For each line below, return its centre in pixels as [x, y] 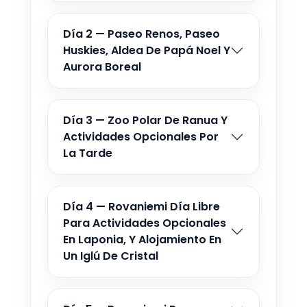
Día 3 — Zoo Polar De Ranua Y [145, 121]
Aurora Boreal [102, 67]
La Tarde [88, 153]
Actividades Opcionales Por [141, 137]
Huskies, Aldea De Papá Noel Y [147, 51]
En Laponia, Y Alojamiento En [142, 240]
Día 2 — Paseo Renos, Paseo [142, 34]
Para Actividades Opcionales [145, 223]
